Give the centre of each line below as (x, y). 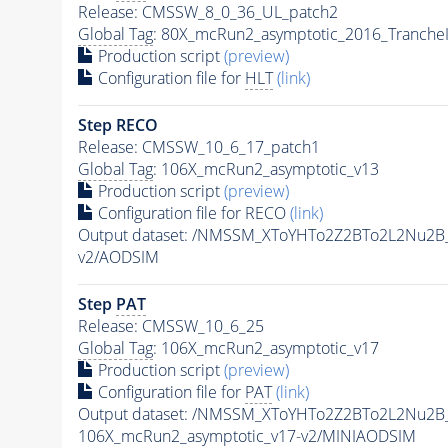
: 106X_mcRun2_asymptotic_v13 (265, 168)
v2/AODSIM (118, 256)
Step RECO (117, 124)
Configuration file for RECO (191, 212)
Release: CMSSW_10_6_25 (170, 325)
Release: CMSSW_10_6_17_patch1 (198, 146)
